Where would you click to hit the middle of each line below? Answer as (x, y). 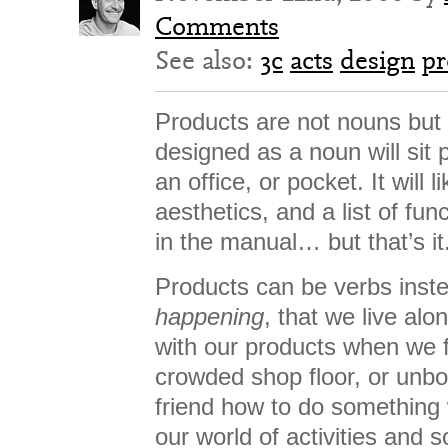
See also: (207, 60)
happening (209, 316)
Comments (217, 26)
